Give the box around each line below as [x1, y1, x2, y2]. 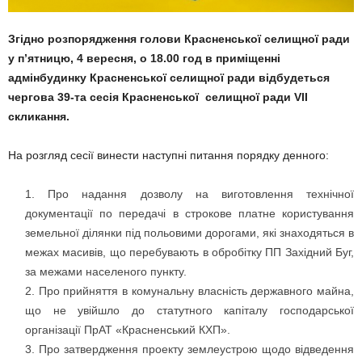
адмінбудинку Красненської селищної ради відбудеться [8, 71, 330, 85]
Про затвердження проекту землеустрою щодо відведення [39, 343, 354, 356]
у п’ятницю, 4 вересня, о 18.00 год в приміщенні [8, 52, 280, 65]
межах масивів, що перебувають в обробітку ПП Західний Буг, [25, 246, 354, 259]
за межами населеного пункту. [25, 265, 187, 279]
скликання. [8, 110, 69, 124]
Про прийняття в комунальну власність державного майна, [38, 284, 355, 298]
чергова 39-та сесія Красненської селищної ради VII [8, 90, 308, 104]
